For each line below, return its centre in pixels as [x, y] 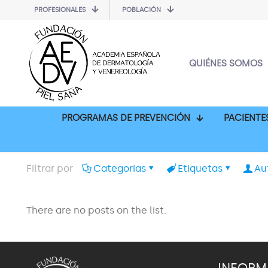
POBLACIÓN [141, 10]
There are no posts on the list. [96, 210]
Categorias [120, 168]
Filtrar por [50, 168]
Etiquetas [200, 168]
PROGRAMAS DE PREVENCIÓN [126, 118]
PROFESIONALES [60, 10]
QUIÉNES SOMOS [226, 63]
